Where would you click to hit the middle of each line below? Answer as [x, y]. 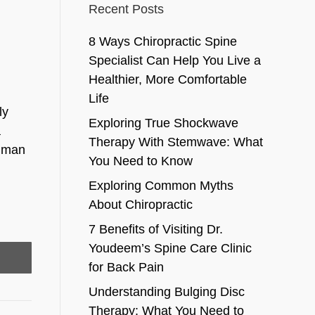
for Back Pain [126, 267]
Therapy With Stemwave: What [175, 142]
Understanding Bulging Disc [166, 292]
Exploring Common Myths [161, 186]
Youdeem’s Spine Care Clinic [170, 248]
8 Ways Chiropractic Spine [162, 41]
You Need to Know [140, 161]
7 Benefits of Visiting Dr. [155, 229]
